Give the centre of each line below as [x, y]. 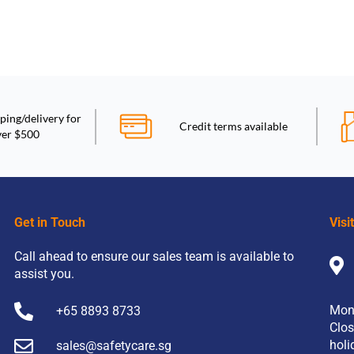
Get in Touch [50, 222]
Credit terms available [233, 126]
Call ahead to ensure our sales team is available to [154, 256]
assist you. [44, 274]
